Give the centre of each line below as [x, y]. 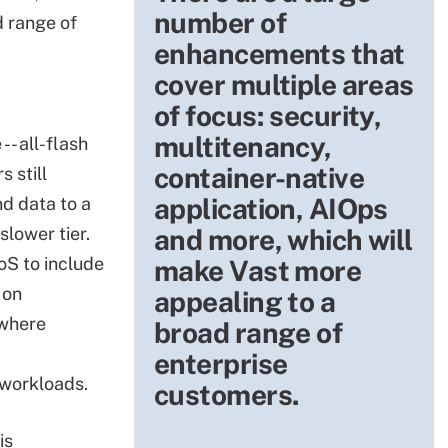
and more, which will [283, 239]
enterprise [221, 363]
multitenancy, [243, 146]
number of [220, 22]
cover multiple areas [284, 84]
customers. [227, 394]
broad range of [248, 332]
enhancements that [279, 53]
